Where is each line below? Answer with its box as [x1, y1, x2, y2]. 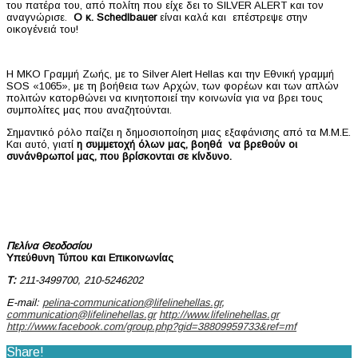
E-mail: [6, 296, 42, 308]
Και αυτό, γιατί [6, 137, 77, 150]
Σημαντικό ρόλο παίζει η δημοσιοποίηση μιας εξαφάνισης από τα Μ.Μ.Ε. [6, 125, 351, 138]
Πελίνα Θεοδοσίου [6, 239, 91, 252]
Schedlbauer [97, 10, 157, 23]
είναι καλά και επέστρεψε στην [157, 10, 308, 23]
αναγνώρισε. [6, 10, 74, 23]
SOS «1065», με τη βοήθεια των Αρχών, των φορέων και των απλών [6, 79, 339, 92]
